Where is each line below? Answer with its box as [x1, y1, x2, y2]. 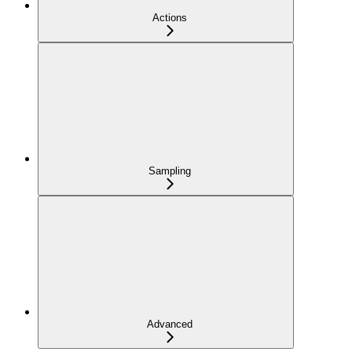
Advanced [147, 318, 192, 331]
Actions [152, 12, 187, 24]
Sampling [148, 165, 191, 178]
